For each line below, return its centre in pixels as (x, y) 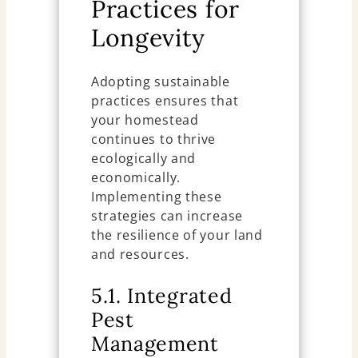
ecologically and (143, 159)
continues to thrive (153, 139)
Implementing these (156, 197)
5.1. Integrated (161, 296)
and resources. (140, 255)
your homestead (145, 120)
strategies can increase (167, 216)
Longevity (148, 38)
